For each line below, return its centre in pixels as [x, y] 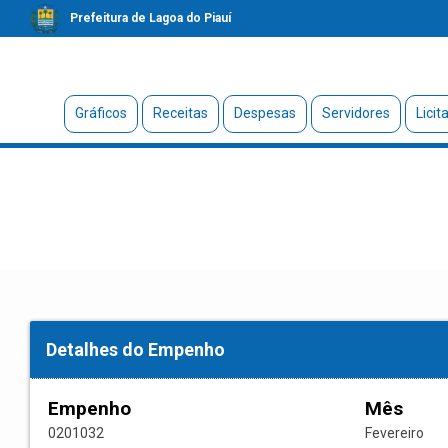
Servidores [355, 113]
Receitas [180, 113]
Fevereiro [394, 433]
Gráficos [100, 113]
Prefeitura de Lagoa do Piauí [150, 18]
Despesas [264, 113]
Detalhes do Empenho [135, 350]
